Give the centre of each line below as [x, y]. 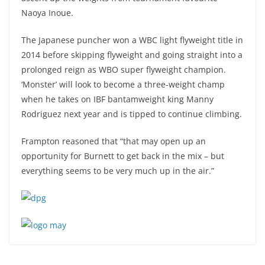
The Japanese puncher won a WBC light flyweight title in [132, 40]
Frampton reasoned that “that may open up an [114, 141]
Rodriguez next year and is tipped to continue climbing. [132, 114]
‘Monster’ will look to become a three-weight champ [123, 84]
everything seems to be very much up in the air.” [118, 171]
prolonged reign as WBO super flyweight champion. [124, 70]
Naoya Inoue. [47, 13]
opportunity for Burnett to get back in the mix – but [123, 156]
